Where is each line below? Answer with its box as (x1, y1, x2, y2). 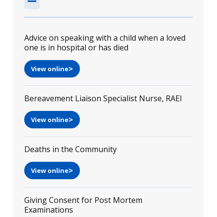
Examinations (24, 204, 73, 215)
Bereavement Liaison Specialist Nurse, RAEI (24, 93, 182, 104)
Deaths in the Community (24, 143, 117, 155)
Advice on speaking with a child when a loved (24, 32, 186, 43)
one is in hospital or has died (24, 42, 128, 53)
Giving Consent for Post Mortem (24, 194, 142, 205)
